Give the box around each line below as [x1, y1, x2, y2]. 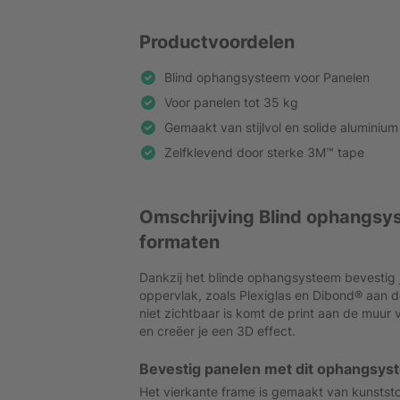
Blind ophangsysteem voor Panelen [164, 70, 370, 85]
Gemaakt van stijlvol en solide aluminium [164, 120, 398, 135]
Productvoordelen [139, 31, 295, 53]
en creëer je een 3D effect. [139, 323, 296, 338]
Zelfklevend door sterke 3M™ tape [164, 145, 364, 160]
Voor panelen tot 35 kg [164, 95, 298, 110]
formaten [139, 231, 220, 253]
